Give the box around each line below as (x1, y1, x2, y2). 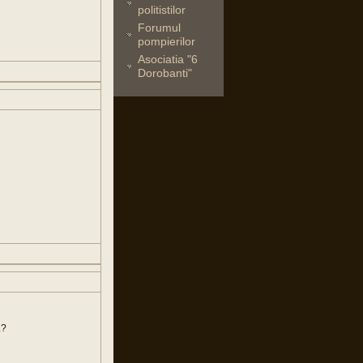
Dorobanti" (138, 66, 192, 79)
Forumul (138, 21, 181, 34)
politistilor (138, 3, 186, 16)
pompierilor (138, 35, 195, 48)
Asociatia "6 (138, 53, 198, 66)
